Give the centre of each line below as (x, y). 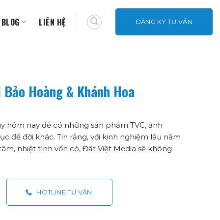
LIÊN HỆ (52, 22)
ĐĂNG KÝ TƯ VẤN (164, 22)
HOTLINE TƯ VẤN (64, 192)
